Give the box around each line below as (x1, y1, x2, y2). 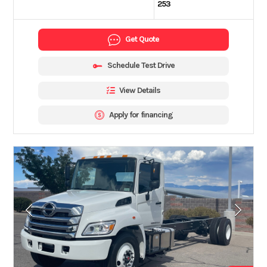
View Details (119, 85, 160, 95)
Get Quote (125, 33, 159, 44)
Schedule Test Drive (107, 60, 175, 71)
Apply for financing (108, 109, 173, 120)
